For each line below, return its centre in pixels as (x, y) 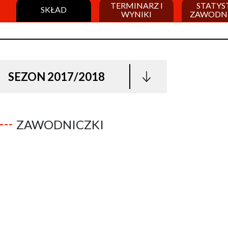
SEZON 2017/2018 (56, 77)
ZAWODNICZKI (60, 124)
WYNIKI (136, 14)
